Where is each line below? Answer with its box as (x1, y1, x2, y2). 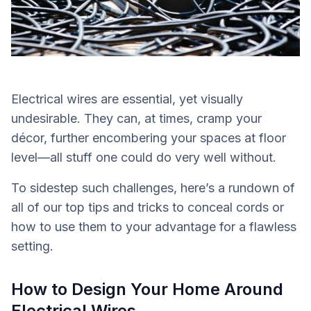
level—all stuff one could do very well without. (11, 150, 280, 165)
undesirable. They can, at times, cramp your (11, 111, 262, 126)
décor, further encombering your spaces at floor (11, 131, 286, 145)
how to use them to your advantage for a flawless (11, 219, 296, 234)
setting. (11, 239, 53, 253)
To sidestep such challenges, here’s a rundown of (11, 180, 295, 195)
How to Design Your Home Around (11, 279, 283, 299)
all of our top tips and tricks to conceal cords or (11, 200, 284, 215)
